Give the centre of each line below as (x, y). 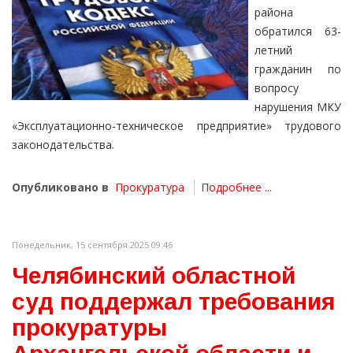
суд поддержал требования (173, 301)
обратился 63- (298, 31)
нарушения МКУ (298, 107)
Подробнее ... (236, 187)
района (274, 12)
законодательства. (63, 145)
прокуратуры (89, 327)
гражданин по (298, 69)
